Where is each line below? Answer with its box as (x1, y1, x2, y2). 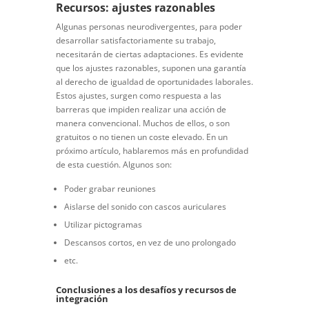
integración (55, 292, 108, 306)
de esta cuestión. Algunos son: (55, 159, 172, 171)
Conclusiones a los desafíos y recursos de (55, 283, 237, 297)
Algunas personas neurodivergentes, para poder (55, 21, 242, 33)
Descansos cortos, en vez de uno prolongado (63, 237, 236, 249)
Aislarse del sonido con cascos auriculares (63, 201, 226, 213)
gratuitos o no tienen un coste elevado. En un (55, 131, 228, 143)
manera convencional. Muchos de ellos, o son (55, 117, 230, 130)
